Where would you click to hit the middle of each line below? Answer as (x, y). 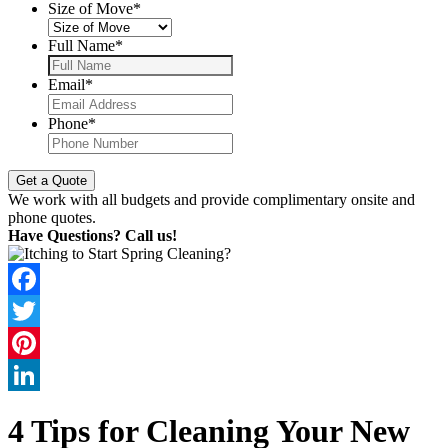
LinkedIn (37, 407)
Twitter (30, 343)
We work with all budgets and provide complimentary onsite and (211, 200)
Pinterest (35, 375)
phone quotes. (52, 218)
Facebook (39, 311)
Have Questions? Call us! (92, 236)
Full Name (81, 46)
